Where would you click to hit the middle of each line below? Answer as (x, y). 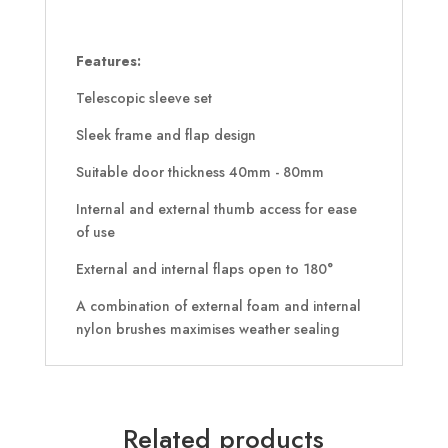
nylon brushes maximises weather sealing (207, 329)
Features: (108, 61)
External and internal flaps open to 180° (204, 269)
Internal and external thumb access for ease (216, 209)
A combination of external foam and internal (218, 306)
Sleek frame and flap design (165, 135)
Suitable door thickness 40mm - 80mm (199, 172)
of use (95, 232)
